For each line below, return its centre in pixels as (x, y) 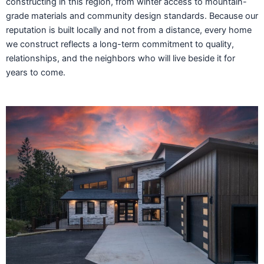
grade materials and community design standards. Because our (132, 16)
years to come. (36, 72)
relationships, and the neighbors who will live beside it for (121, 58)
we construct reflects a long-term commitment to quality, (120, 44)
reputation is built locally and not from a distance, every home (129, 30)
